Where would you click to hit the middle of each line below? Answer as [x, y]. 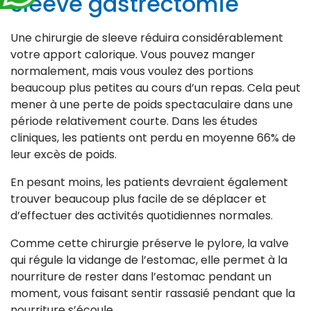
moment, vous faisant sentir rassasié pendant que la [153, 294]
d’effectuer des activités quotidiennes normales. [142, 216]
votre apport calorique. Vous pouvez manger [133, 55]
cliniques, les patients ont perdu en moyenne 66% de [153, 138]
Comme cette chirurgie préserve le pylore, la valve [150, 244]
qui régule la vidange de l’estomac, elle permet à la [149, 260]
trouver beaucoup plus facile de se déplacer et [138, 199]
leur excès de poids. [64, 155]
